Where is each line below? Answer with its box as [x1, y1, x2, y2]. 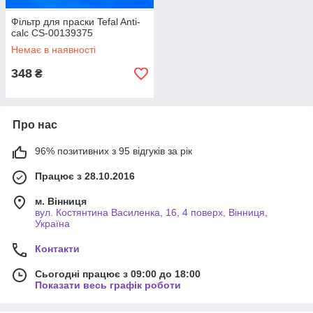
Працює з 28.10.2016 [35, 170, 135, 182]
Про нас [13, 119, 57, 131]
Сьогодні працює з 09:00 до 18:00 [35, 268, 201, 279]
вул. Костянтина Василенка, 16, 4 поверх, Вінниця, [35, 207, 268, 218]
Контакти [35, 243, 80, 254]
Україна [35, 218, 70, 229]
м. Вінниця [35, 196, 87, 207]
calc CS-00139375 [11, 27, 93, 38]
